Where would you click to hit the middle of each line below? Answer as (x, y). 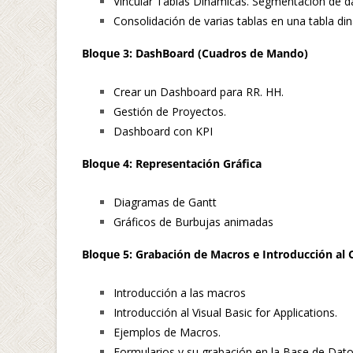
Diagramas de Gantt (165, 202)
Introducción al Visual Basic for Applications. (225, 312)
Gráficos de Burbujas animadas (193, 221)
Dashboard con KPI (163, 131)
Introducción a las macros (180, 292)
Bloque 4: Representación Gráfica (172, 163)
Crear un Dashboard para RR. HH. (199, 91)
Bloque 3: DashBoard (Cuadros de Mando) (195, 53)
